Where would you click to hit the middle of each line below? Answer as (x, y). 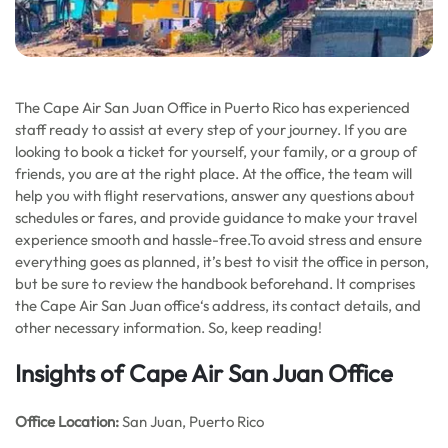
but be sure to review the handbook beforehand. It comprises (215, 283)
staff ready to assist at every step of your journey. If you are (211, 129)
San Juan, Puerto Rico (191, 421)
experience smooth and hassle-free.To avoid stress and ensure (218, 239)
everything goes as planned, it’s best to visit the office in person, (222, 261)
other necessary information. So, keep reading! (168, 327)
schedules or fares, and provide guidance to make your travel (216, 217)
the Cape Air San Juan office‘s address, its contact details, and (218, 305)
